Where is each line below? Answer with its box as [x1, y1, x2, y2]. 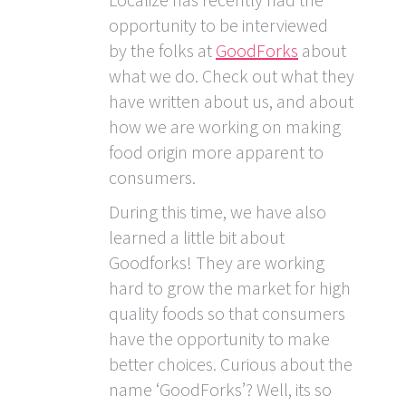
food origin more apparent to [109, 140, 324, 164]
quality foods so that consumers [109, 302, 345, 325]
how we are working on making [109, 115, 341, 139]
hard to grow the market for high [109, 276, 351, 300]
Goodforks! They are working [109, 251, 324, 275]
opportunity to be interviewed [109, 14, 328, 37]
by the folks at [109, 39, 216, 63]
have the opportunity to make [109, 327, 330, 351]
